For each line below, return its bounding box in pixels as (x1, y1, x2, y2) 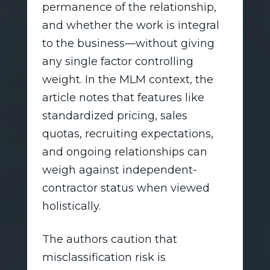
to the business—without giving (42, 36, 215, 50)
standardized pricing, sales (42, 108, 187, 122)
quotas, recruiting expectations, (42, 127, 213, 140)
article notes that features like (42, 90, 204, 104)
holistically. (42, 199, 101, 213)
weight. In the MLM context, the (42, 72, 213, 86)
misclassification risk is (42, 250, 166, 264)
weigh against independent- (42, 163, 197, 177)
